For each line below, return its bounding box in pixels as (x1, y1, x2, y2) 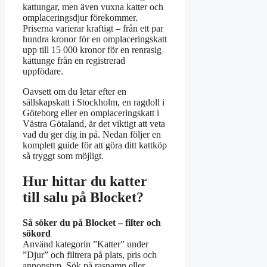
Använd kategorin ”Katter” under (23, 238, 148, 249)
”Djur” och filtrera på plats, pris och (23, 249, 157, 260)
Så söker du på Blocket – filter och (23, 217, 161, 228)
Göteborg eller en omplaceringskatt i (23, 108, 159, 119)
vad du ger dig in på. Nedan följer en (23, 129, 161, 140)
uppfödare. (23, 66, 63, 77)
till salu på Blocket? (23, 190, 144, 206)
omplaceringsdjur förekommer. (23, 13, 138, 23)
